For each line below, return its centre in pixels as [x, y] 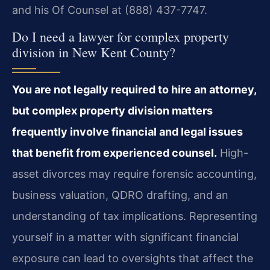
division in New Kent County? [94, 52]
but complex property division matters [112, 110]
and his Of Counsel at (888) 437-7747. [110, 10]
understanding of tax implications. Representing [135, 216]
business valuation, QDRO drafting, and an [120, 195]
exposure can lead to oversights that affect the [133, 258]
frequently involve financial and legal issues [127, 131]
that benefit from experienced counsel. [115, 152]
